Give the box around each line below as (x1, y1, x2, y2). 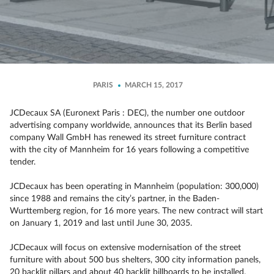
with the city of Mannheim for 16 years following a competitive (10, 146, 249, 154)
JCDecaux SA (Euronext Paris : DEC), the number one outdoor (10, 109, 245, 117)
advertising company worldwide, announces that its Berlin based (10, 121, 252, 130)
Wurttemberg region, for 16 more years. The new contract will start (10, 207, 263, 215)
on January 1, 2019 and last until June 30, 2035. (10, 219, 192, 228)
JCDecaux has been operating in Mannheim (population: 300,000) (10, 182, 259, 191)
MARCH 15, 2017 (125, 81, 183, 89)
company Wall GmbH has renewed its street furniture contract (10, 133, 246, 142)
